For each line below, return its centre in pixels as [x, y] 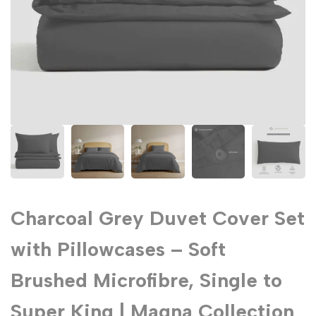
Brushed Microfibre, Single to [146, 280]
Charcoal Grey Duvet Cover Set [158, 218]
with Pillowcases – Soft [118, 249]
